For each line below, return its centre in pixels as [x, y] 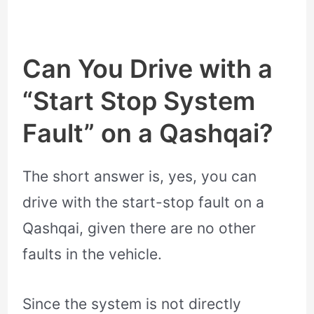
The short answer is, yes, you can [140, 177]
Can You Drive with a [148, 69]
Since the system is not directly [132, 303]
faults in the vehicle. [93, 254]
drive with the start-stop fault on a [144, 203]
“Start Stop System [139, 101]
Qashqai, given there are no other [139, 228]
